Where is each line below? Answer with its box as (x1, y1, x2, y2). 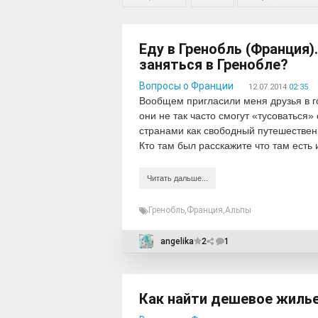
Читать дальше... (147, 174, 208, 182)
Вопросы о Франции (139, 80, 234, 92)
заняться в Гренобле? (139, 56, 288, 73)
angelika (160, 236, 194, 246)
